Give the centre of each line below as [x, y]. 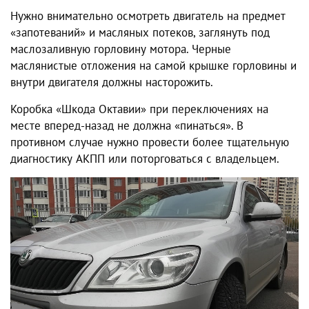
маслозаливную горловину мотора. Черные [121, 49]
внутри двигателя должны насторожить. [112, 82]
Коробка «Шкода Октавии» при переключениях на [139, 109]
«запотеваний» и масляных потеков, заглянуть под [140, 33]
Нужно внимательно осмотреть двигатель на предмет [148, 16]
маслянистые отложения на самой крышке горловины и [153, 66]
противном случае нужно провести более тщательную [150, 142]
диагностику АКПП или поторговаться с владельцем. [145, 159]
